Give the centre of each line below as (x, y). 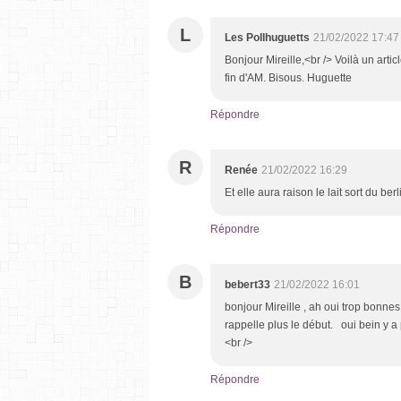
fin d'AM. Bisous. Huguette (288, 77)
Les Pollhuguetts (267, 37)
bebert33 (247, 284)
